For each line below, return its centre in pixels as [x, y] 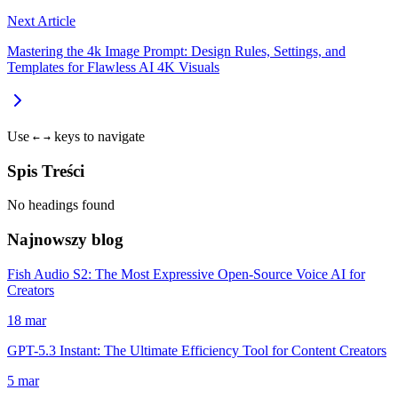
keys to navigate [98, 136]
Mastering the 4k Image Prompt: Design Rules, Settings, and [176, 51]
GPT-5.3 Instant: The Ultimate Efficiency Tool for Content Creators [197, 350]
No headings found [61, 205]
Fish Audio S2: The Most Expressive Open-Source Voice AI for [186, 274]
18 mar [27, 320]
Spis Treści [46, 171]
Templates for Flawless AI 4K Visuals [113, 67]
